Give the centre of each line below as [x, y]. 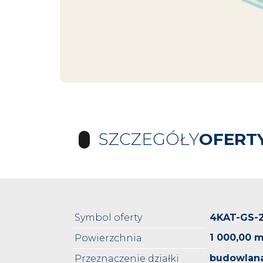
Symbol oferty [108, 218]
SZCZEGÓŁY [149, 139]
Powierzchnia [108, 238]
